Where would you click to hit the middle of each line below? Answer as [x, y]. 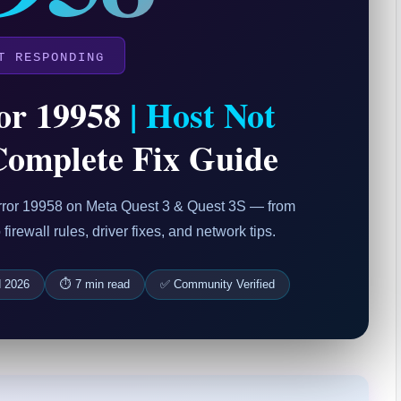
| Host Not [203, 115]
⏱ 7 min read [95, 284]
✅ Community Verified [218, 284]
